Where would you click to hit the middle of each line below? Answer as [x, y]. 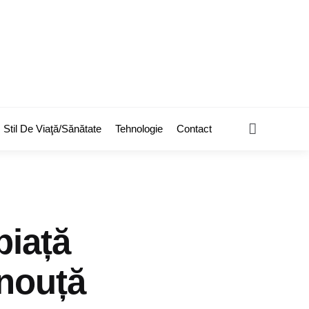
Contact [194, 129]
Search [278, 128]
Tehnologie [139, 129]
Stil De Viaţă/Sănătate [52, 129]
